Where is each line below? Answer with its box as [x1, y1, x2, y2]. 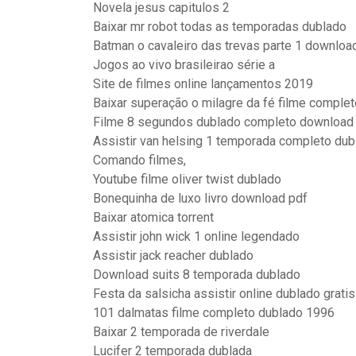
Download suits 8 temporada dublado [93, 267, 300, 282]
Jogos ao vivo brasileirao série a [93, 57, 275, 72]
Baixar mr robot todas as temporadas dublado [93, 19, 346, 34]
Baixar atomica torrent [93, 210, 214, 225]
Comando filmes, [93, 153, 186, 168]
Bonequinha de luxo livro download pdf [93, 191, 308, 206]
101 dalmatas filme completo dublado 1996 [93, 305, 335, 320]
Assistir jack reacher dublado [93, 248, 253, 263]
